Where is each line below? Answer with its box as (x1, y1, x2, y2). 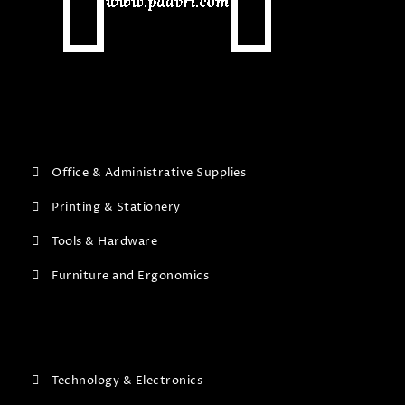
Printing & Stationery (52, 198, 181, 215)
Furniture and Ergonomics (52, 267, 210, 284)
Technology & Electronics (52, 372, 203, 390)
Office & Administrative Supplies (52, 164, 247, 181)
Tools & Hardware (52, 232, 158, 250)
